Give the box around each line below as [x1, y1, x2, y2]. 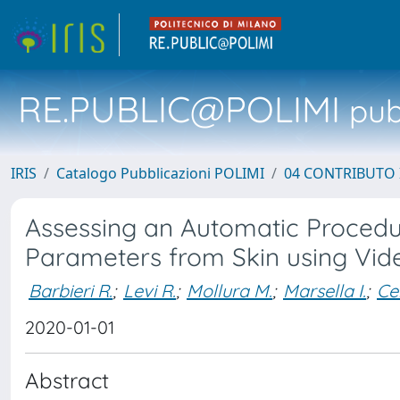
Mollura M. [187, 279, 272, 302]
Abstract [25, 367, 109, 394]
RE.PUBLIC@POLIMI [18, 87, 340, 131]
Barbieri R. [29, 279, 112, 302]
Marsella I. [283, 279, 366, 302]
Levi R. [123, 279, 176, 302]
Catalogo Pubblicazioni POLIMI [56, 163, 264, 183]
